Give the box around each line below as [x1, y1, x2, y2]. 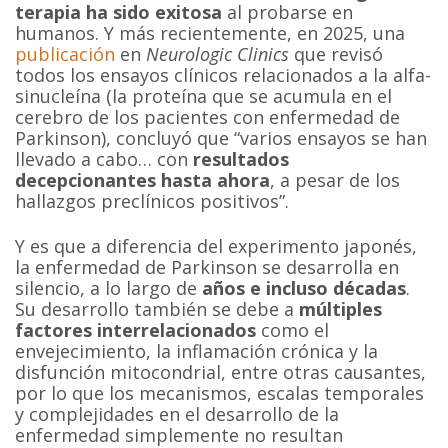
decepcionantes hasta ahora [15, 167, 271, 192]
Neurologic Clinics [146, 41, 290, 66]
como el [256, 318, 330, 343]
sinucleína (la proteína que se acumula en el [15, 83, 393, 108]
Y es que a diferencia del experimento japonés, [15, 234, 418, 259]
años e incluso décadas [202, 276, 407, 301]
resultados [193, 146, 290, 171]
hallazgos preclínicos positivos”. [15, 188, 290, 213]
